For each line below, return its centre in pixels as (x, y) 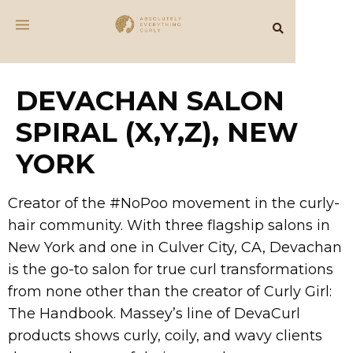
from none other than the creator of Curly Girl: (170, 292)
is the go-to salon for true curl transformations (171, 269)
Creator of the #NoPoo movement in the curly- (174, 203)
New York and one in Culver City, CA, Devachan (175, 247)
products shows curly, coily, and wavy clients (165, 336)
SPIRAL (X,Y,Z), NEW (157, 132)
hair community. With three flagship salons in (169, 225)
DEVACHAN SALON (150, 101)
